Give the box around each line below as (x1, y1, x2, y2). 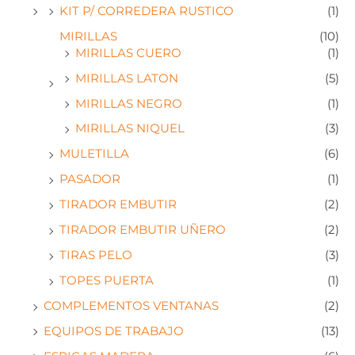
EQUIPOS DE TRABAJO (44, 323, 184, 338)
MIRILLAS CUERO (75, 45, 181, 60)
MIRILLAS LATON (75, 71, 178, 86)
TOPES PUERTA (59, 273, 154, 288)
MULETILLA (59, 147, 129, 162)
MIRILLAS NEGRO (75, 96, 182, 111)
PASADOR (59, 172, 120, 187)
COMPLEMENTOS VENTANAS (44, 299, 219, 313)
